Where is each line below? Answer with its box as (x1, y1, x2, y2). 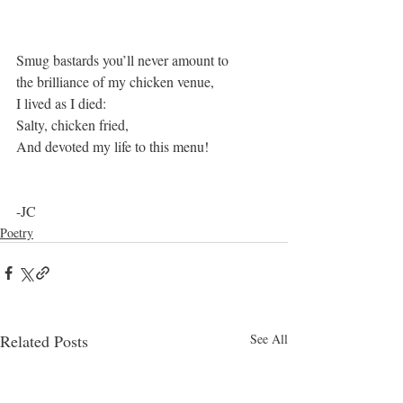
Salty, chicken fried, (16, 115, 129, 135)
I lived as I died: (16, 94, 106, 113)
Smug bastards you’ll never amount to (16, 50, 228, 70)
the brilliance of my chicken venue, (16, 72, 214, 92)
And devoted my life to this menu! (16, 137, 209, 157)
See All (250, 330, 288, 348)
